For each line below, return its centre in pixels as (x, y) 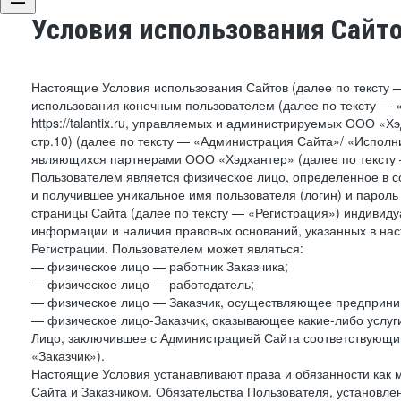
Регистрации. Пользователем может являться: (167, 248)
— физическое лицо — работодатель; (143, 284)
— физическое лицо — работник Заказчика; (160, 266)
